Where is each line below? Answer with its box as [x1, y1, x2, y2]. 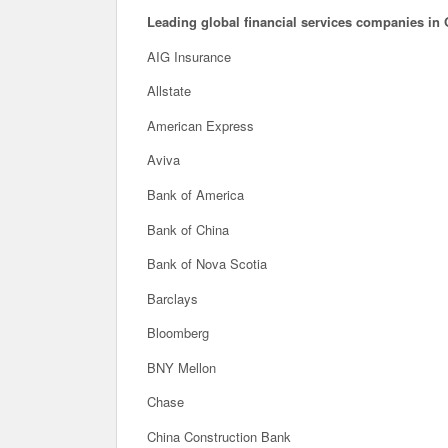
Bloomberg [147, 323, 209, 343]
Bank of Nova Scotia [147, 254, 267, 274]
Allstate [147, 81, 191, 101]
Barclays [147, 288, 198, 308]
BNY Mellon [147, 357, 216, 377]
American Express [147, 115, 254, 135]
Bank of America [147, 184, 244, 204]
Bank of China [147, 219, 229, 239]
